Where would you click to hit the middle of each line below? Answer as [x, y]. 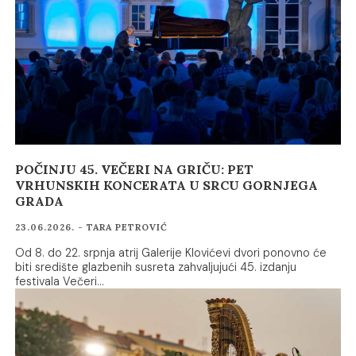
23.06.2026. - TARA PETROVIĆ [92, 227]
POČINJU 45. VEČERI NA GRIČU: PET [135, 169]
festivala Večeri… [60, 281]
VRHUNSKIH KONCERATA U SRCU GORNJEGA [167, 185]
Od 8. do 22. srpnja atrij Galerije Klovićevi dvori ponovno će [171, 252]
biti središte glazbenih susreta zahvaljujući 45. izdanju [156, 267]
